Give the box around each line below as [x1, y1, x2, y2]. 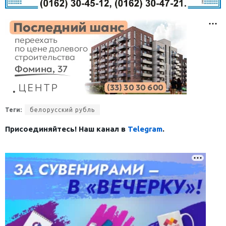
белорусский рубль [30, 106, 95, 113]
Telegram [128, 124, 162, 133]
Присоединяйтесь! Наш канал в [5, 124, 128, 133]
